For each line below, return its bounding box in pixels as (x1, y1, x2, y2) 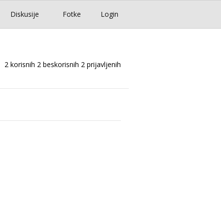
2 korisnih (4, 60, 35, 70)
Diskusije (10, 9, 39, 19)
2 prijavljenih (81, 60, 121, 70)
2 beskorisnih (37, 60, 79, 70)
